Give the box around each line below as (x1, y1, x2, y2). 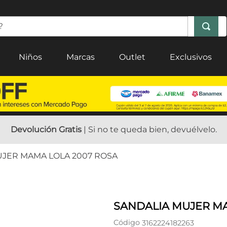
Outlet (119, 52, 145, 62)
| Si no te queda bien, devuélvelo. (81, 125, 217, 134)
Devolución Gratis (10, 125, 82, 134)
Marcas (66, 52, 95, 62)
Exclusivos (170, 52, 212, 62)
